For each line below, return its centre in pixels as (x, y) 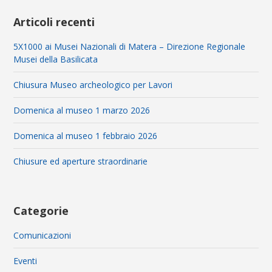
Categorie (41, 211)
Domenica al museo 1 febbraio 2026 (86, 136)
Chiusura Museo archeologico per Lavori (93, 85)
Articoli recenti (54, 22)
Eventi (25, 261)
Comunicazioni (42, 236)
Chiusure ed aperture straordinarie (81, 161)
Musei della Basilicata (56, 59)
